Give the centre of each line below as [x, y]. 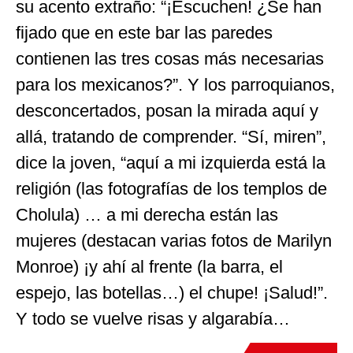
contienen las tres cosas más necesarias [170, 58]
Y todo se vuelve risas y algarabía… [153, 318]
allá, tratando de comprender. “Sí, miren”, [171, 136]
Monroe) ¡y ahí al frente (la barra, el [149, 266]
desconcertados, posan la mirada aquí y [167, 110]
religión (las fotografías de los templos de [171, 188]
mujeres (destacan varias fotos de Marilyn [174, 240]
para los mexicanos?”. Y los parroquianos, [175, 84]
